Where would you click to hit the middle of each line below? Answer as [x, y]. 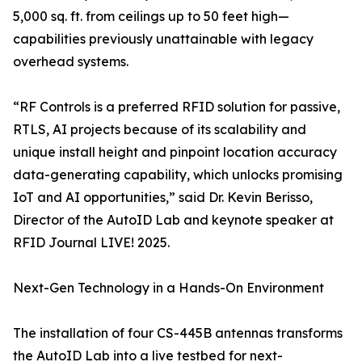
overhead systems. [71, 62]
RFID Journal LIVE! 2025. [91, 243]
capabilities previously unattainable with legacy [163, 39]
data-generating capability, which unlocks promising [178, 175]
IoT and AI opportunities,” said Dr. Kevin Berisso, [163, 198]
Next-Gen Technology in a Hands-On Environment [168, 288]
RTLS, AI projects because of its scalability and [160, 130]
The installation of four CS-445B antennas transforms [178, 333]
